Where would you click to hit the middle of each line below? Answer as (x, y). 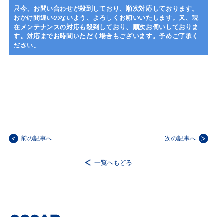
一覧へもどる (113, 163)
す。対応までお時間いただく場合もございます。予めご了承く (106, 36)
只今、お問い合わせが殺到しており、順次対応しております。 (106, 8)
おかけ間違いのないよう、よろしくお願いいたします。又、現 (106, 18)
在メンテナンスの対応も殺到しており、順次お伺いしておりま (106, 27)
